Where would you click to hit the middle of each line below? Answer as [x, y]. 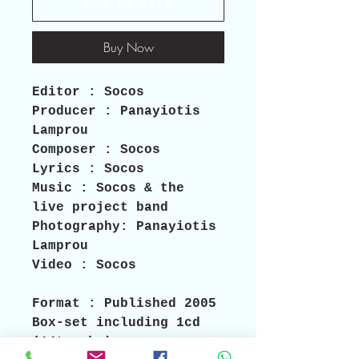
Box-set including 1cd [120, 323]
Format [56, 304]
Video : [60, 266]
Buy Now [128, 48]
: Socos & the [136, 189]
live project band [100, 208]
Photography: [80, 227]
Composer [68, 150]
